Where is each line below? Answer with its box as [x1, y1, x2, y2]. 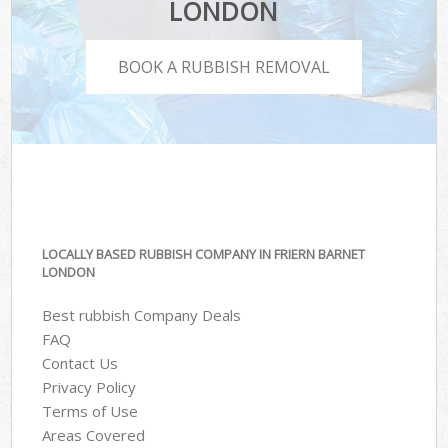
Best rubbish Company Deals [42, 304, 242, 325]
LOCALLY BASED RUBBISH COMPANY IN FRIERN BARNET [42, 245, 366, 264]
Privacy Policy [42, 376, 137, 397]
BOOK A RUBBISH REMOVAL [118, 55, 330, 78]
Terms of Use [42, 400, 139, 421]
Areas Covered [42, 424, 146, 445]
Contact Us [42, 352, 119, 373]
